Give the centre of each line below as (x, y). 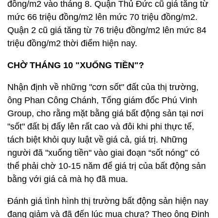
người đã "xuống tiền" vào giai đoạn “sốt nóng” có (103, 153)
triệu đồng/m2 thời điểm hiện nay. (72, 43)
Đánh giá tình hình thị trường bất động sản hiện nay (108, 201)
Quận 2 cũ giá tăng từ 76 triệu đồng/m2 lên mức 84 (107, 30)
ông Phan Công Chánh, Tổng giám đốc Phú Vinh (102, 100)
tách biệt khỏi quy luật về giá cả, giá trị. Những (97, 139)
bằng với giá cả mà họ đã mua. (68, 179)
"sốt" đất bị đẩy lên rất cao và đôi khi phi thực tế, (101, 126)
